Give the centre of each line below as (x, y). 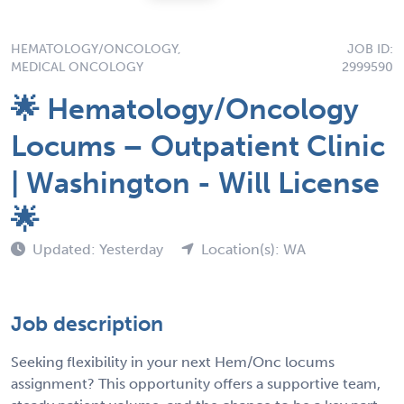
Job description (87, 323)
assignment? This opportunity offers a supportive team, (196, 383)
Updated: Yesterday (100, 249)
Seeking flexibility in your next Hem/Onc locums (173, 362)
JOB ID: (370, 49)
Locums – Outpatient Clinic (198, 146)
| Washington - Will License (195, 183)
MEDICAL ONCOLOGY (77, 67)
